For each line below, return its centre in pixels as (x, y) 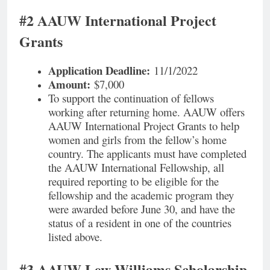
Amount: (69, 84)
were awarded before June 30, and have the (142, 209)
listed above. (75, 237)
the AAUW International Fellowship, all (136, 168)
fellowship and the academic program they (141, 195)
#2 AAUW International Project (118, 20)
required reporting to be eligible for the (133, 181)
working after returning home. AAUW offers (146, 112)
